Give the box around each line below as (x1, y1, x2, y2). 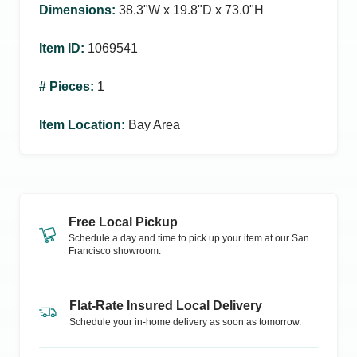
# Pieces (39, 80, 90, 93)
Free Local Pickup (69, 215, 178, 229)
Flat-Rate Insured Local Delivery (69, 299, 262, 312)
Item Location (39, 118, 121, 131)
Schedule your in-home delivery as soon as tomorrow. (69, 316, 301, 328)
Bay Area (128, 118, 180, 131)
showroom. (111, 245, 161, 257)
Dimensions (39, 3, 112, 17)
